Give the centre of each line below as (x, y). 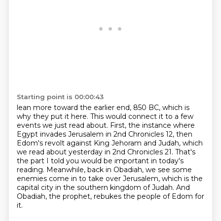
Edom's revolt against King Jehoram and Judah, (99, 143)
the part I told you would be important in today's (100, 161)
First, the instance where (152, 125)
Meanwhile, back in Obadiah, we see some (119, 170)
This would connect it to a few (142, 116)
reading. (31, 170)
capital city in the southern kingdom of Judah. (96, 187)
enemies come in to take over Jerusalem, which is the (110, 179)
